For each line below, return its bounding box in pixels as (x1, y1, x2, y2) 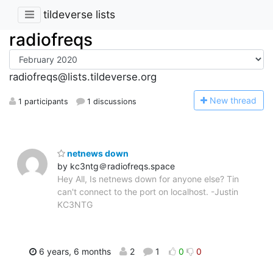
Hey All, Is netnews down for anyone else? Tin (57, 173, 239, 184)
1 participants (16, 96, 68, 106)
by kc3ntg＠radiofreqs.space (57, 160, 175, 171)
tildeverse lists (43, 8, 115, 21)
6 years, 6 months (36, 246, 111, 257)
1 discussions (85, 96, 137, 106)
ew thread (216, 94, 257, 105)
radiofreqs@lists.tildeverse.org (9, 71, 157, 83)
